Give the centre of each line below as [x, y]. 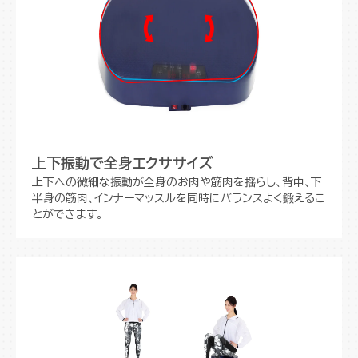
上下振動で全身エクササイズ [123, 163]
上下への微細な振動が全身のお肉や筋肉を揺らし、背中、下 [177, 182]
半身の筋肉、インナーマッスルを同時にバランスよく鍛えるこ [178, 198]
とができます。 [68, 214]
